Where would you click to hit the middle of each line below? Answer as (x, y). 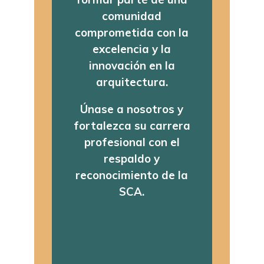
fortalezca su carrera (132, 125)
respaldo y (132, 158)
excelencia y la (132, 49)
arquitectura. (132, 82)
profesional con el (132, 142)
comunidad (132, 16)
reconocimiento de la (132, 175)
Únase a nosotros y (132, 109)
